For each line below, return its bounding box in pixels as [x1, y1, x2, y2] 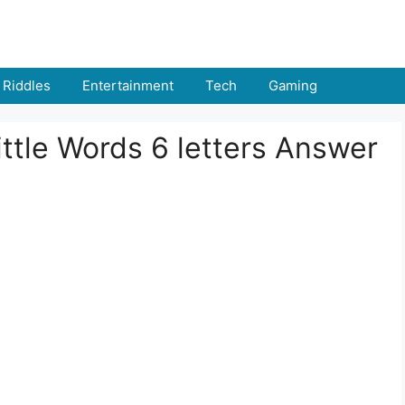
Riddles [3, 77, 51, 94]
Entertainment [82, 77, 174, 94]
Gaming [268, 77, 317, 94]
